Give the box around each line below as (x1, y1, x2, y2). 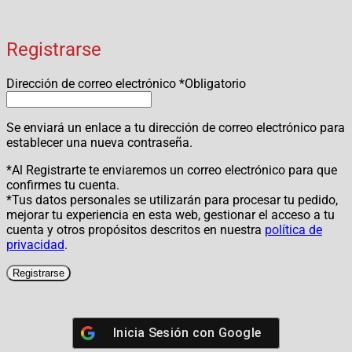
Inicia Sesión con (113, 324, 218, 340)
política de (265, 222, 322, 237)
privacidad (6, 236, 64, 252)
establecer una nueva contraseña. (6, 134, 192, 150)
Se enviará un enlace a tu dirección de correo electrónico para (6, 119, 345, 135)
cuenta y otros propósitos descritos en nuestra (6, 222, 265, 237)
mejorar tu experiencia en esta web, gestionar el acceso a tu (6, 207, 335, 222)
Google (218, 324, 261, 340)
